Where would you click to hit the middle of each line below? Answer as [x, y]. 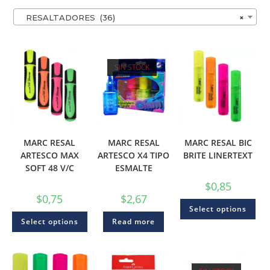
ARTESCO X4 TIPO [134, 155]
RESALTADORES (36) [67, 18]
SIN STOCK [132, 67]
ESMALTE [133, 168]
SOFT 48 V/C [49, 168]
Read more [134, 221]
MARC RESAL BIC [218, 142]
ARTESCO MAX [49, 155]
